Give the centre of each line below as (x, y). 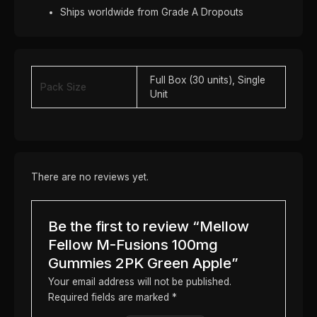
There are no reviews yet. (90, 177)
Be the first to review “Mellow (148, 226)
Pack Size (64, 87)
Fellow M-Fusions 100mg (133, 244)
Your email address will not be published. (139, 281)
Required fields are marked (110, 297)
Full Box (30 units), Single (208, 80)
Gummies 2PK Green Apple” (143, 263)
